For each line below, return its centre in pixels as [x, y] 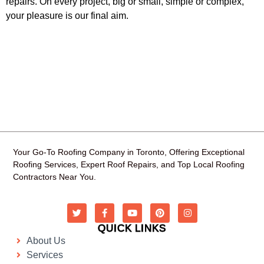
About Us [46, 240]
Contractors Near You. [55, 176]
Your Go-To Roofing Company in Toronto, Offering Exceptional [129, 152]
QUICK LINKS [132, 228]
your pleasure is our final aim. [67, 15]
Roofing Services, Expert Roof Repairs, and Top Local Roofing [129, 164]
